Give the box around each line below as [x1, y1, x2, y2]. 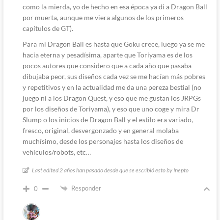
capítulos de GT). [22, 24, 73, 32]
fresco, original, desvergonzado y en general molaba [22, 126, 179, 135]
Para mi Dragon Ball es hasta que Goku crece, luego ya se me [22, 39, 205, 48]
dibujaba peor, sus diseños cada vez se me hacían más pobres [22, 72, 205, 81]
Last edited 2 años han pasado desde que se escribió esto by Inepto [31, 166, 189, 174]
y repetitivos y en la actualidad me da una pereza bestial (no [22, 82, 201, 91]
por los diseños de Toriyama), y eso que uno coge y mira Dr [22, 104, 199, 113]
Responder [71, 184, 101, 192]
